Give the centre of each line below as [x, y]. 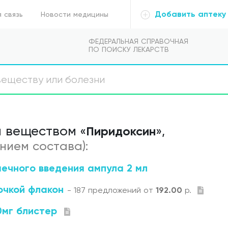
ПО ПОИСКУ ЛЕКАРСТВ [129, 49]
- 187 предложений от [111, 190]
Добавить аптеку [189, 14]
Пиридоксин [121, 131]
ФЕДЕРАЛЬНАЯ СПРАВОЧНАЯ [138, 41]
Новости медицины [75, 14]
